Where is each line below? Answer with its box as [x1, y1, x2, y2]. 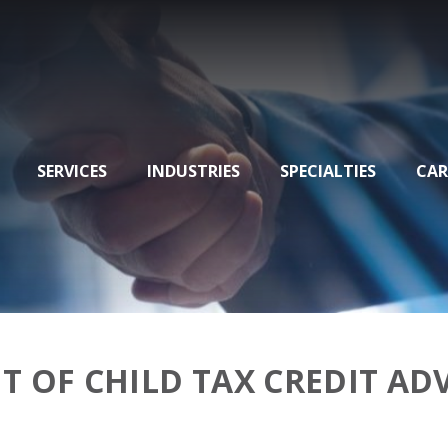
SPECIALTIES [280, 160, 376, 183]
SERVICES [37, 160, 107, 183]
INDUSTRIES [147, 160, 240, 183]
